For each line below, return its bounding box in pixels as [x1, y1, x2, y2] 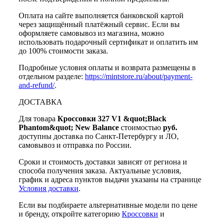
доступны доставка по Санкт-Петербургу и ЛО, [19, 132, 179, 141]
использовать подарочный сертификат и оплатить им [19, 38, 198, 47]
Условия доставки [19, 184, 79, 193]
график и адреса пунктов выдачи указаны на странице [19, 175, 201, 184]
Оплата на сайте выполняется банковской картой [19, 11, 184, 20]
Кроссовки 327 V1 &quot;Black [57, 114, 166, 123]
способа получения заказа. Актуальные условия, [19, 166, 181, 175]
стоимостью [119, 123, 163, 132]
